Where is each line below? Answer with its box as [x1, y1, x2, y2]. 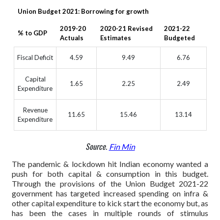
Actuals [60, 34, 83, 42]
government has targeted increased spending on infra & [12, 188, 208, 198]
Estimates [100, 34, 131, 42]
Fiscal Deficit [17, 54, 53, 62]
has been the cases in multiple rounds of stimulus [12, 208, 208, 218]
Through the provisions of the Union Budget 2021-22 [12, 178, 208, 188]
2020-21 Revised [100, 25, 153, 33]
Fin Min [109, 142, 135, 152]
